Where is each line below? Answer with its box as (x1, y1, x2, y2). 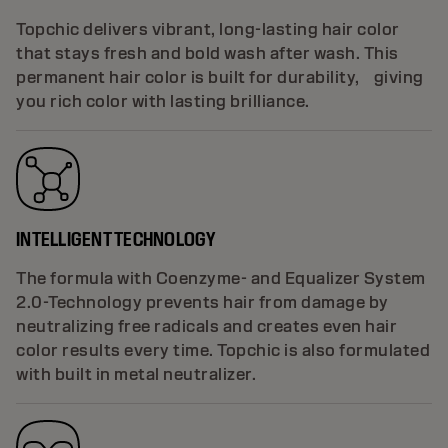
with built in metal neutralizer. (16, 363, 256, 385)
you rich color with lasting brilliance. (16, 90, 310, 112)
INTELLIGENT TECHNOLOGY (16, 226, 216, 251)
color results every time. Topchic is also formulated (16, 339, 430, 361)
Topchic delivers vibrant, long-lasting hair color (16, 18, 400, 40)
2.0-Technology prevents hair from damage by (16, 291, 389, 313)
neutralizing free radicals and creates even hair (16, 315, 397, 337)
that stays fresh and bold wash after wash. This (16, 42, 399, 64)
